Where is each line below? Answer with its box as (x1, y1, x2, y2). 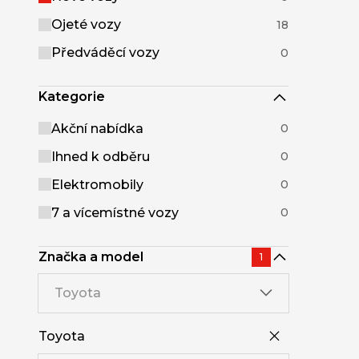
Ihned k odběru (51, 148, 150, 164)
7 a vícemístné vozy (51, 204, 179, 220)
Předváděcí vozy (51, 45, 159, 60)
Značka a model (38, 248, 143, 264)
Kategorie (38, 89, 105, 105)
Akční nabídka (51, 120, 143, 136)
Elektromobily (51, 176, 143, 192)
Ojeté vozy (51, 17, 121, 32)
